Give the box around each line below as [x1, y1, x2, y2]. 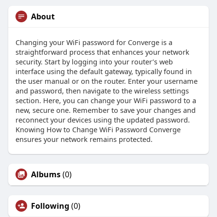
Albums [31, 169, 61, 180]
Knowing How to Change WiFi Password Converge [15, 124, 181, 135]
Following [31, 201, 69, 212]
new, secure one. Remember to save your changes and [15, 105, 196, 115]
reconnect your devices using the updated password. [15, 115, 190, 125]
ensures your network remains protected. [15, 134, 153, 144]
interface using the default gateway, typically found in [15, 66, 192, 77]
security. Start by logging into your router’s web [15, 57, 173, 67]
